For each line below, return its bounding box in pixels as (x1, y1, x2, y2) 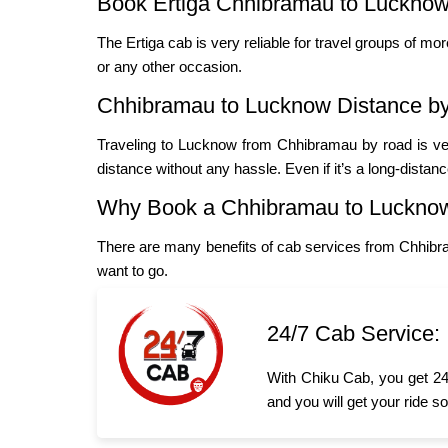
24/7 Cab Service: (267, 321, 440, 347)
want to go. (97, 262, 168, 280)
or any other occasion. (97, 58, 242, 76)
